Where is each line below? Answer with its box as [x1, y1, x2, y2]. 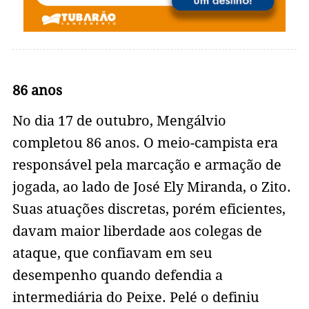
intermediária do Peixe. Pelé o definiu [12, 289, 259, 306]
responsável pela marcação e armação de [12, 157, 281, 174]
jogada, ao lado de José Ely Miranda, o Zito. [12, 179, 291, 196]
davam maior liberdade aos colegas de [12, 223, 262, 240]
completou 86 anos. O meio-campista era [12, 134, 278, 152]
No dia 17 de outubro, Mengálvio [12, 112, 226, 130]
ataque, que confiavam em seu [12, 245, 212, 262]
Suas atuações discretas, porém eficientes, [12, 201, 286, 218]
